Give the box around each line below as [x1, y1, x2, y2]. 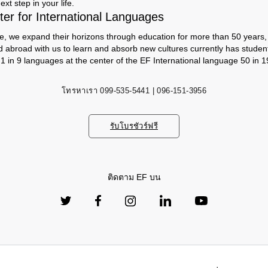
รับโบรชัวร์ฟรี [110, 121, 158, 130]
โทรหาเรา [61, 86, 98, 95]
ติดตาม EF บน [107, 172, 161, 182]
